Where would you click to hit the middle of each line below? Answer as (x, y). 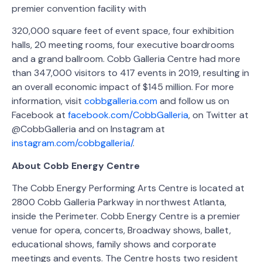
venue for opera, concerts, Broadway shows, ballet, (121, 230)
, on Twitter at (218, 115)
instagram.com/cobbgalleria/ (72, 143)
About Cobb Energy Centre (76, 166)
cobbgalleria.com (121, 101)
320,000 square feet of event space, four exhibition (123, 31)
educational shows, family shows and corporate (114, 244)
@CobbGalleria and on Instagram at (88, 129)
